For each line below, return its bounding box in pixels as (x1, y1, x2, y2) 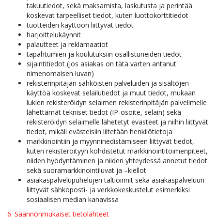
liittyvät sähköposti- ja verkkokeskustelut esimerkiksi (27, 185, 190, 194)
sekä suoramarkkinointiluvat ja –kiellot (27, 166, 146, 175)
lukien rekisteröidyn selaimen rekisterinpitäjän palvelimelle (27, 98, 207, 107)
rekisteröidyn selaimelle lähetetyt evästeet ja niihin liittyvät (27, 117, 208, 126)
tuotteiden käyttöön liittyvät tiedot (27, 20, 134, 30)
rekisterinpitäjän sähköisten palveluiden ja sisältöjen (27, 78, 189, 88)
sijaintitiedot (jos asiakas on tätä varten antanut (27, 59, 176, 68)
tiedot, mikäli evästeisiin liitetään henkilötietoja (27, 127, 172, 136)
